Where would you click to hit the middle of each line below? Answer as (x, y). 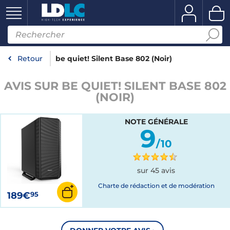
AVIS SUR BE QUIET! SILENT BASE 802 (115, 86)
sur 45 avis (156, 170)
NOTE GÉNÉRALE (156, 122)
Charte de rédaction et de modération (156, 186)
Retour (30, 59)
